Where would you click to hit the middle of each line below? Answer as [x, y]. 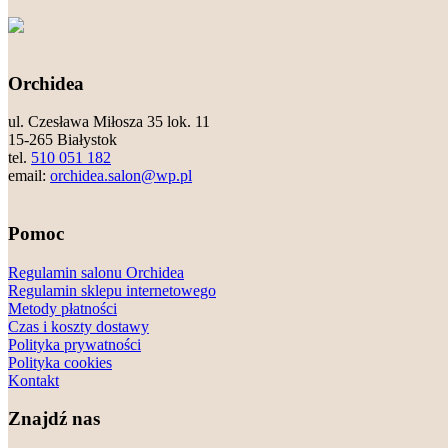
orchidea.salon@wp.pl [121, 176]
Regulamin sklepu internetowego [112, 290]
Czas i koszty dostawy [78, 326]
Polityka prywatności [74, 344]
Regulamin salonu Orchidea [96, 272]
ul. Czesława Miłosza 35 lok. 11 [109, 122]
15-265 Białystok [62, 140]
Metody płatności [62, 308]
